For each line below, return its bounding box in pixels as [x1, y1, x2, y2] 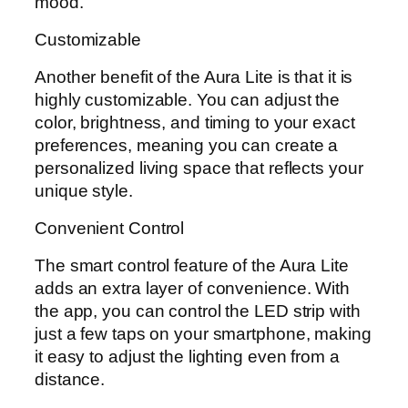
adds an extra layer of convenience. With [35, 279, 350, 299]
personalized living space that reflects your [35, 158, 363, 178]
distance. [35, 370, 106, 390]
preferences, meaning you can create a [35, 136, 339, 156]
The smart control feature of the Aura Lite [35, 256, 349, 276]
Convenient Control [35, 218, 185, 238]
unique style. [35, 181, 133, 201]
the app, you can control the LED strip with [35, 301, 361, 321]
